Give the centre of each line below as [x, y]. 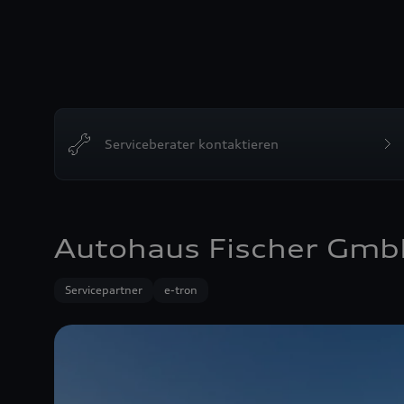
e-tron [181, 290]
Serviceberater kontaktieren [192, 144]
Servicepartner [104, 290]
